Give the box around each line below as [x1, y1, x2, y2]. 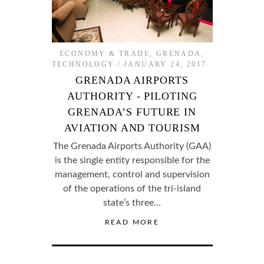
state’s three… [103, 197, 161, 207]
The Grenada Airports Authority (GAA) [53, 141, 211, 151]
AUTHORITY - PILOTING [67, 90, 197, 102]
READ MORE [104, 218, 160, 226]
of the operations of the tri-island [63, 183, 201, 193]
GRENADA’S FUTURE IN [67, 105, 197, 118]
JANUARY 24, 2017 [124, 60, 207, 68]
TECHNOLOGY [51, 60, 115, 68]
